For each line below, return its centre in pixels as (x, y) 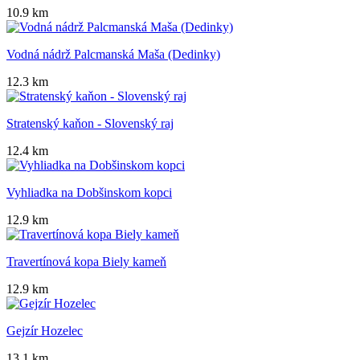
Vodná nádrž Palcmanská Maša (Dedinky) (113, 55)
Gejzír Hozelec (45, 331)
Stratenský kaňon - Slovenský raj (90, 124)
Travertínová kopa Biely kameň (86, 262)
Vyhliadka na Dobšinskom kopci (89, 193)
